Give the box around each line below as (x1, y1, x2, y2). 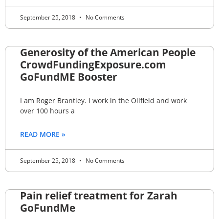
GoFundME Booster (20, 69, 117, 84)
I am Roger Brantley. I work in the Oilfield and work (20, 95, 187, 105)
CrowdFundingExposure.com (20, 57, 166, 71)
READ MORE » (20, 129, 66, 139)
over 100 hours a (20, 106, 75, 115)
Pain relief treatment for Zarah (20, 188, 177, 202)
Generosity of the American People (20, 45, 196, 59)
